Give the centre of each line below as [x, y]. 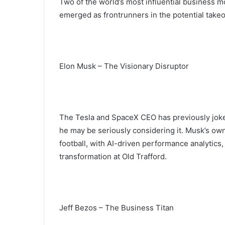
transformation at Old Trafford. [113, 157]
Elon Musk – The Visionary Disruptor [124, 66]
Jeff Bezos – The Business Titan [117, 208]
